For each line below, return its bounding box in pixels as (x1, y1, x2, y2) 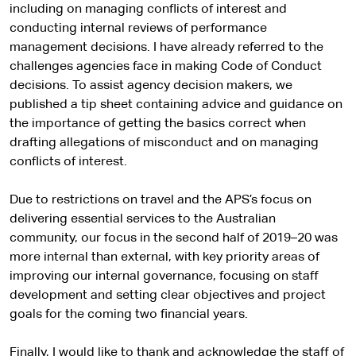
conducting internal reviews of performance (10, 22, 267, 35)
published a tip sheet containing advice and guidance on (10, 99, 342, 111)
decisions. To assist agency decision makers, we (10, 79, 292, 92)
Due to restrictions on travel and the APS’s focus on (10, 194, 311, 207)
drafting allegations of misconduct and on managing (10, 137, 319, 149)
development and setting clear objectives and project (10, 289, 326, 302)
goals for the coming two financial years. (10, 308, 248, 321)
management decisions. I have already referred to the (10, 41, 323, 54)
